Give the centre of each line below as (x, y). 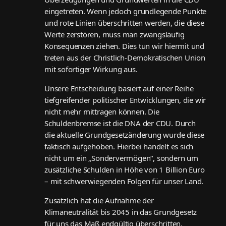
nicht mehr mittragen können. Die (102, 112)
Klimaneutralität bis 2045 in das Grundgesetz (121, 212)
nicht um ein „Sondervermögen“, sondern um (121, 158)
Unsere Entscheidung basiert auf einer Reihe (119, 89)
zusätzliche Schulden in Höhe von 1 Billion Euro (125, 170)
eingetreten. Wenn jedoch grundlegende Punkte (126, 11)
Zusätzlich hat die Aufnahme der (99, 201)
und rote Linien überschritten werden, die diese (124, 23)
